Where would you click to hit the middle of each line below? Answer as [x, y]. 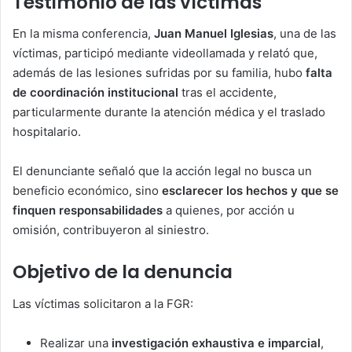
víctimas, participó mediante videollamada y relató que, [165, 53]
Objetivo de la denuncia [123, 272]
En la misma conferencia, [83, 34]
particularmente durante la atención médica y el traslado [169, 112]
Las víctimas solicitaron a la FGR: [103, 303]
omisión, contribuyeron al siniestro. [111, 230]
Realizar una [76, 343]
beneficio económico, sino [87, 191]
